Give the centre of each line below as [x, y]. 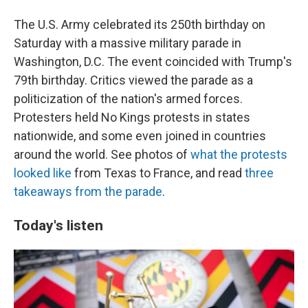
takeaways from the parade [88, 191]
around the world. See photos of [102, 154]
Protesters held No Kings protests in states [132, 117]
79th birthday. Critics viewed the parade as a [133, 80]
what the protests [239, 154]
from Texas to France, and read [158, 173]
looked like [43, 173]
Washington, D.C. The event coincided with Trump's [153, 61]
